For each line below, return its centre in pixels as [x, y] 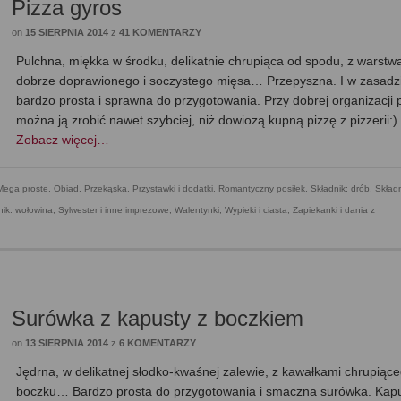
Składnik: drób [340, 189]
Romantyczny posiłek [262, 189]
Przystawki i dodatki [173, 189]
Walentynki [197, 210]
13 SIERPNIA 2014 [67, 343]
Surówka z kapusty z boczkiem [158, 319]
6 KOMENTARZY [158, 343]
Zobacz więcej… [63, 140]
